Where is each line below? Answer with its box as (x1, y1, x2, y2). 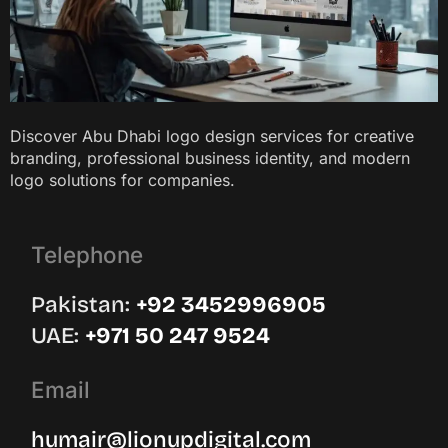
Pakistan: (31, 290, 137, 318)
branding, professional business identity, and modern (10, 148, 410, 169)
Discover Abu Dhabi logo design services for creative (10, 126, 414, 147)
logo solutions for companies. (10, 170, 235, 191)
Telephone (31, 240, 144, 268)
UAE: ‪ (31, 321, 86, 349)
